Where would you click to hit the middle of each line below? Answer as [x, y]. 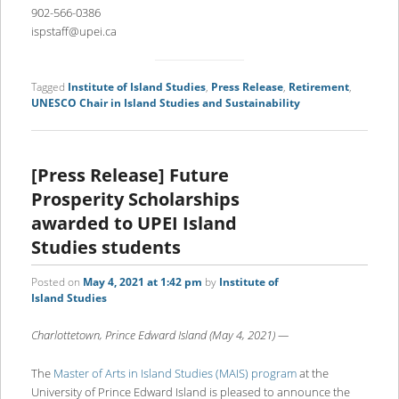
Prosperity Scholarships [135, 199]
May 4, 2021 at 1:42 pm [142, 282]
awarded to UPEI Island [134, 224]
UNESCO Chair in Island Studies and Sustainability [165, 103]
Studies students [106, 248]
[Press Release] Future [130, 175]
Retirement [318, 87]
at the [312, 373]
